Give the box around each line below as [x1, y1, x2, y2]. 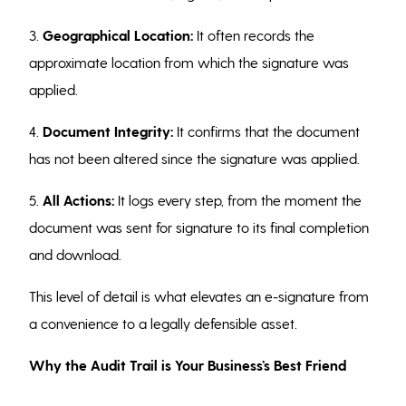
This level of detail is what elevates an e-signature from [29, 286, 370, 304]
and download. [29, 245, 122, 263]
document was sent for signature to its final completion [29, 217, 370, 236]
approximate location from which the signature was [29, 53, 350, 71]
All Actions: [43, 190, 115, 208]
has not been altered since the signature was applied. [29, 149, 361, 167]
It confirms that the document [173, 121, 361, 140]
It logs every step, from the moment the [114, 190, 362, 208]
